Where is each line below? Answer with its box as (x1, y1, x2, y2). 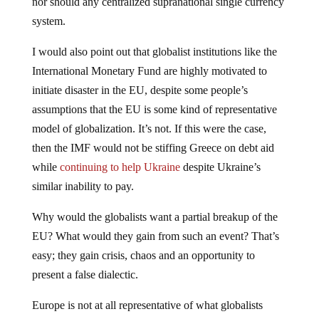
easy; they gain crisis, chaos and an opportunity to (31, 249, 255, 261)
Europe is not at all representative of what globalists (31, 298, 263, 311)
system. (31, 14, 66, 27)
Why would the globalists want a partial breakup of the (31, 210, 278, 223)
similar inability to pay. (31, 179, 134, 192)
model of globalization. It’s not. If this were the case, (31, 122, 266, 135)
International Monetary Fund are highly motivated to (31, 64, 267, 77)
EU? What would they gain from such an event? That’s (31, 229, 279, 242)
